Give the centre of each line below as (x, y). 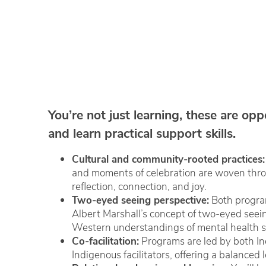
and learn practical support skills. (142, 133)
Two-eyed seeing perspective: (140, 200)
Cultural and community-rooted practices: (168, 159)
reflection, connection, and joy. (139, 186)
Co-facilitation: (105, 241)
